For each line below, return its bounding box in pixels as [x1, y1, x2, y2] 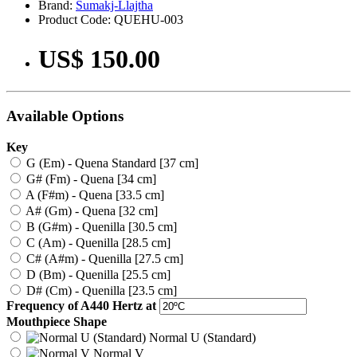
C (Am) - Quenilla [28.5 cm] [23, 235, 171, 249]
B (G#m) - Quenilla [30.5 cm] [23, 219, 177, 233]
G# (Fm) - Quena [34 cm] [23, 171, 156, 186]
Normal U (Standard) [146, 330, 256, 344]
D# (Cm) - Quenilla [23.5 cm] [23, 283, 177, 297]
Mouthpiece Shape [6, 314, 107, 328]
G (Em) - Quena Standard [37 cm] [23, 155, 198, 170]
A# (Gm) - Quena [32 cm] [23, 203, 158, 218]
